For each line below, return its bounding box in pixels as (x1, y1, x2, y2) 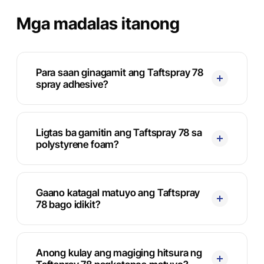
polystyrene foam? (36, 138, 120, 150)
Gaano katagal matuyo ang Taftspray (36, 187, 200, 199)
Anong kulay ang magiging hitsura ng (36, 247, 203, 259)
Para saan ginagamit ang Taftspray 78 (36, 67, 203, 78)
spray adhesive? (36, 78, 108, 90)
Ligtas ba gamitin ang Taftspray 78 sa (36, 127, 202, 138)
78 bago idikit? (36, 199, 101, 210)
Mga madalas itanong (16, 14, 180, 34)
